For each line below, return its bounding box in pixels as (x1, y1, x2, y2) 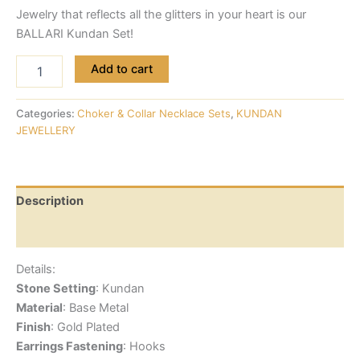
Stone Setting (16, 280, 96, 296)
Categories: (16, 106, 77, 120)
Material (16, 300, 63, 315)
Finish (16, 319, 51, 334)
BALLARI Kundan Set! (16, 27, 133, 41)
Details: (16, 261, 55, 276)
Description (16, 194, 84, 209)
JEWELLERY (16, 123, 76, 137)
